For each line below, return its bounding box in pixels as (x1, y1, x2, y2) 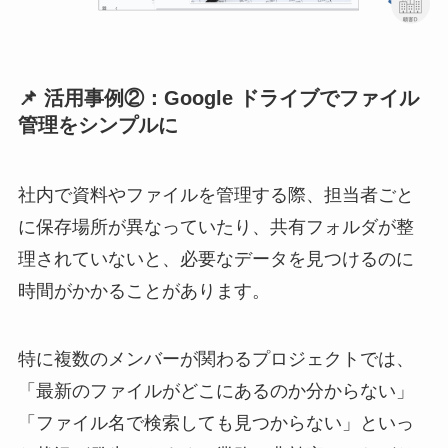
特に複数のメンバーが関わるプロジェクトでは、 (17, 348, 414, 369)
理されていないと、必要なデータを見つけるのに (17, 248, 414, 269)
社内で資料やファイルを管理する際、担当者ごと (17, 184, 414, 205)
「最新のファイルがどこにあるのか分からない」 (17, 380, 414, 401)
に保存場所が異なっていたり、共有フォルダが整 (17, 216, 414, 237)
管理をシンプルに (17, 114, 178, 137)
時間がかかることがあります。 (17, 280, 270, 301)
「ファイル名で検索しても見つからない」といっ (17, 412, 414, 433)
